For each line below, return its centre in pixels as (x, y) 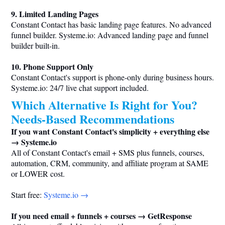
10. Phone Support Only (52, 67)
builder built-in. (35, 46)
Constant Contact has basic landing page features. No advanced (111, 25)
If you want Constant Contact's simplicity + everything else (110, 132)
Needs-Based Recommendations (93, 119)
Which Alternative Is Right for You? (104, 105)
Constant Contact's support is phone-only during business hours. (113, 77)
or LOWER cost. (38, 174)
